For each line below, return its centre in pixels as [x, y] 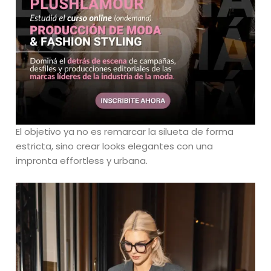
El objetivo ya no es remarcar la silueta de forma [125, 131]
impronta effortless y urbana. [82, 160]
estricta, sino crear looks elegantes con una [115, 146]
